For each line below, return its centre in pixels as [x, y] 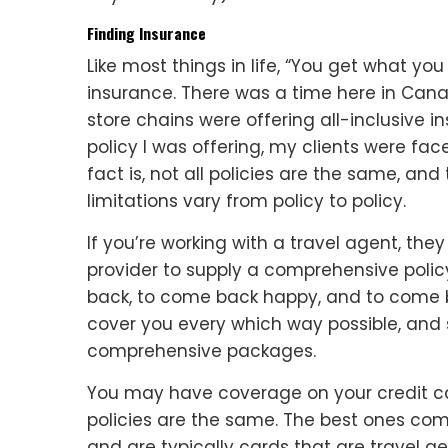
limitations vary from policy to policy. [246, 201]
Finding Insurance [146, 33]
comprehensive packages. [201, 351]
